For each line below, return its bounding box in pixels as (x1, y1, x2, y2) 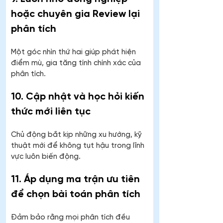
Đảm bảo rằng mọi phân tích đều (11, 214, 132, 222)
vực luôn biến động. (11, 153, 81, 161)
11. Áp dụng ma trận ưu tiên (11, 174, 142, 185)
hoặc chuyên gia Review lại (11, 9, 142, 20)
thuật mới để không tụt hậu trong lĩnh (11, 142, 146, 150)
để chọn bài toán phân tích (11, 189, 140, 200)
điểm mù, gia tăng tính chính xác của (11, 59, 143, 68)
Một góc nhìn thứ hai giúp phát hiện (11, 48, 138, 57)
